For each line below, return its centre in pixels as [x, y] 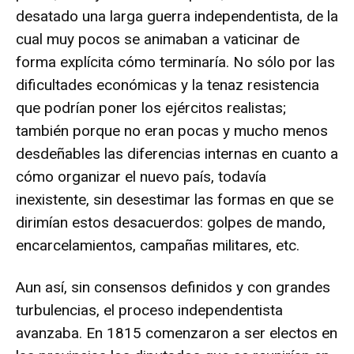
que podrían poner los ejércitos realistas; [151, 107]
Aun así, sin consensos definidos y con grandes [173, 287]
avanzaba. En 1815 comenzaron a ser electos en [177, 333]
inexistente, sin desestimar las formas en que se [175, 199]
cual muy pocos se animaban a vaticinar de [158, 39]
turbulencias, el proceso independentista [149, 310]
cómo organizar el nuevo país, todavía [141, 176]
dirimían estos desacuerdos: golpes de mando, [171, 222]
